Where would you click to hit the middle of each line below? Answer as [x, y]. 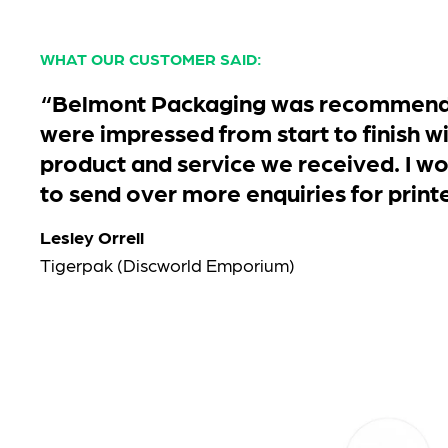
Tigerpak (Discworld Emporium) [167, 264]
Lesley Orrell [92, 236]
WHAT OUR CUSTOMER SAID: [151, 58]
